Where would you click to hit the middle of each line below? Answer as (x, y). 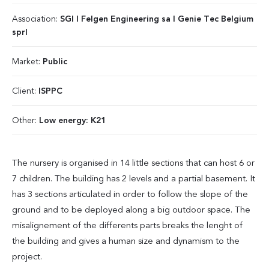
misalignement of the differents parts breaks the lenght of (127, 226)
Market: (27, 62)
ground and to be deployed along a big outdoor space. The (131, 210)
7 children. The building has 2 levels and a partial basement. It (134, 179)
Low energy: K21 (72, 121)
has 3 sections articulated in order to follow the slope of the (130, 195)
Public (55, 62)
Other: (26, 121)
